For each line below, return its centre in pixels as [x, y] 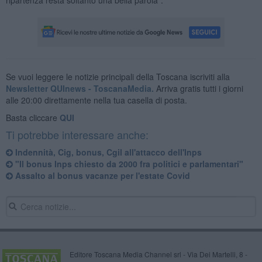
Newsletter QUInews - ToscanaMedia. [80, 88]
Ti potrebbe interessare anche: [77, 134]
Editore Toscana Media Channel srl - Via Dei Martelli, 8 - [158, 254]
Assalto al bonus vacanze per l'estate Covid [101, 175]
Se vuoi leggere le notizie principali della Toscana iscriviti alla [118, 76]
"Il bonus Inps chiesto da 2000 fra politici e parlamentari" [128, 163]
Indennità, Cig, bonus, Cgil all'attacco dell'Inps [107, 152]
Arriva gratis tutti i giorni [198, 88]
